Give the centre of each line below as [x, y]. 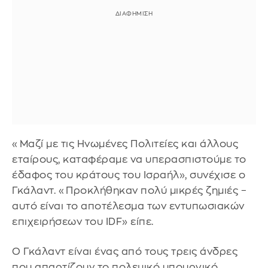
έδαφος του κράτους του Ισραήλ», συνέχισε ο [129, 175]
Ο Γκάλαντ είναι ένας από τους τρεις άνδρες [125, 251]
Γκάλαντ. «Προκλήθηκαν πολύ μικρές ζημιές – [129, 191]
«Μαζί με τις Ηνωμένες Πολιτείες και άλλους [125, 144]
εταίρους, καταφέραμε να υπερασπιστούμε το [129, 160]
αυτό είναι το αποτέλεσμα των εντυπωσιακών [128, 206]
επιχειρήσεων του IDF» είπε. [83, 222]
